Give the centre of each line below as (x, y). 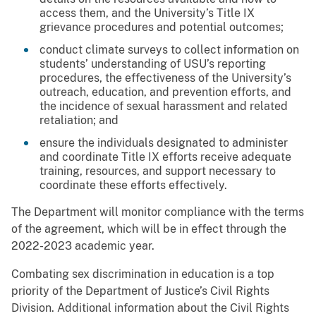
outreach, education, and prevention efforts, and (165, 92)
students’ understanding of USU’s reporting (153, 64)
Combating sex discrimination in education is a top (143, 274)
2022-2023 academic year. (83, 246)
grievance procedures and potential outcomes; (162, 28)
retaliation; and (79, 121)
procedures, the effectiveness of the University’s (165, 78)
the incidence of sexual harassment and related (164, 107)
